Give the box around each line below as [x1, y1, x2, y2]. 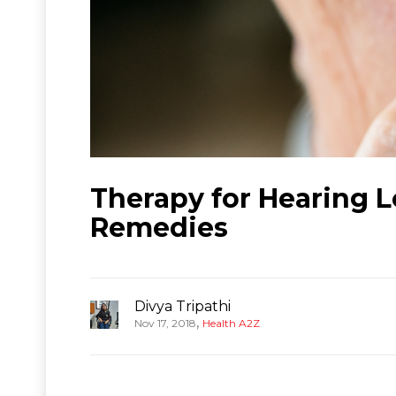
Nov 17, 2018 [134, 316, 196, 330]
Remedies [90, 210, 228, 244]
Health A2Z [202, 316, 260, 330]
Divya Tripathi [134, 297, 231, 315]
